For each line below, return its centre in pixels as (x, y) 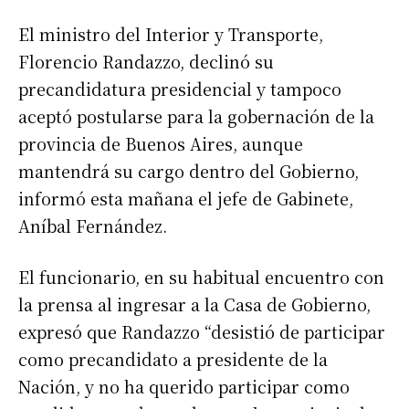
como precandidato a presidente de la (173, 358)
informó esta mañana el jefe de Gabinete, (186, 198)
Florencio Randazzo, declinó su (146, 61)
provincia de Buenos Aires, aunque (161, 143)
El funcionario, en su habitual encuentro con (201, 276)
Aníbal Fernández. (93, 225)
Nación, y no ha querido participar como (184, 386)
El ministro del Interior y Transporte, (171, 33)
